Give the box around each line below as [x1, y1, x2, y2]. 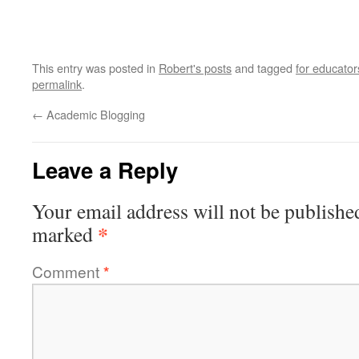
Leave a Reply [32, 154, 178, 185]
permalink [32, 75, 82, 92]
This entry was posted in [32, 59, 159, 76]
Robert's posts [159, 59, 232, 76]
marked [32, 220, 98, 248]
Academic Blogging [43, 106, 145, 123]
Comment [32, 260, 103, 282]
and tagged [232, 59, 296, 76]
